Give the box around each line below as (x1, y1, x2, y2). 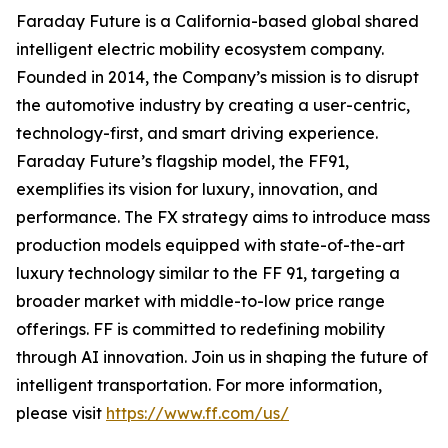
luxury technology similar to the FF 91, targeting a (16, 263, 400, 283)
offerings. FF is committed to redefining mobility (16, 319, 385, 339)
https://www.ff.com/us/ (106, 403, 289, 423)
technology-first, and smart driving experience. (16, 123, 378, 143)
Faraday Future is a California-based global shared (16, 11, 419, 31)
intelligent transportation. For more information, (16, 375, 382, 395)
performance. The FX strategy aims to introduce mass (16, 207, 430, 227)
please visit (16, 403, 106, 423)
